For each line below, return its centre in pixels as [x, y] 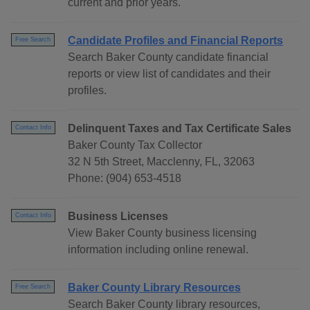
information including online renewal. [158, 250]
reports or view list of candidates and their [169, 74]
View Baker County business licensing [162, 233]
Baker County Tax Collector [135, 145]
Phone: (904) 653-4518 [125, 179]
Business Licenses [118, 217]
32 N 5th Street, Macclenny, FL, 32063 [161, 162]
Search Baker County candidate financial [168, 57]
